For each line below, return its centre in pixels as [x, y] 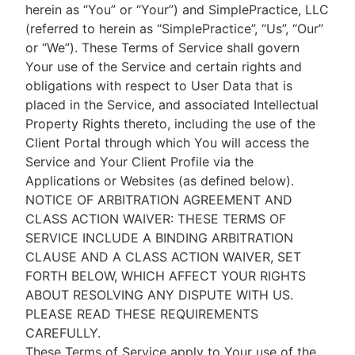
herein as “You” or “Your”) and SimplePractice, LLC [177, 10]
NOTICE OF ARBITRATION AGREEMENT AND [159, 200]
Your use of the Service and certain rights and [164, 67]
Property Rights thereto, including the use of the [170, 124]
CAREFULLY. [63, 333]
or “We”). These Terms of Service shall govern [162, 48]
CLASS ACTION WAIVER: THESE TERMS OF [156, 219]
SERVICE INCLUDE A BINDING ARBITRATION [159, 238]
